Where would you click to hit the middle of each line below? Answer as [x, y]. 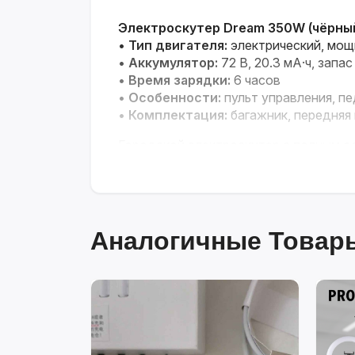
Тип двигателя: [178, 46]
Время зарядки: [179, 80]
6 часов [256, 80]
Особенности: [175, 98]
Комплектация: [178, 115]
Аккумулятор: [173, 63]
